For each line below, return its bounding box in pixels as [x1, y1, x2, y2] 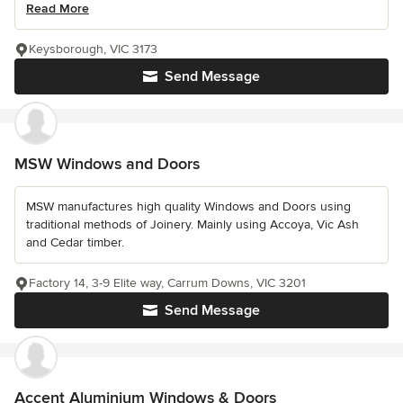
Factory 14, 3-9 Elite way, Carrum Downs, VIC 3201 [29, 274, 306, 291]
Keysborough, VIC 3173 [29, 40, 157, 57]
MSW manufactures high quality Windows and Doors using [26, 198, 351, 214]
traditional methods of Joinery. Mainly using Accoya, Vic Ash [26, 216, 359, 232]
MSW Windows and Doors [14, 153, 200, 174]
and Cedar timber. [26, 234, 124, 250]
